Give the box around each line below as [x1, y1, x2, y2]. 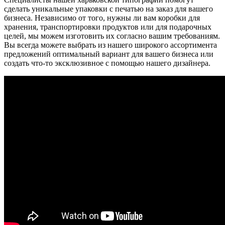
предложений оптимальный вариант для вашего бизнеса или [4, 50, 213, 59]
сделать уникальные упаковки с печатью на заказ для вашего [4, 5, 213, 14]
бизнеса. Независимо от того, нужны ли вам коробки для [4, 14, 200, 23]
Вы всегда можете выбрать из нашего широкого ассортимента [4, 41, 217, 50]
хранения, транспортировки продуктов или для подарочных [4, 23, 211, 32]
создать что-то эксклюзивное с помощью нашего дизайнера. [4, 59, 210, 68]
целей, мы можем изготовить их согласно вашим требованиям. [4, 32, 220, 41]
